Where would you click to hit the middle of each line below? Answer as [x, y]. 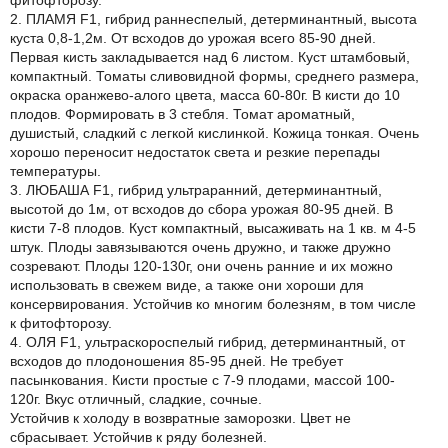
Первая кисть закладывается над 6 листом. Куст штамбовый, [210, 57]
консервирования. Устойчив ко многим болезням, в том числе [213, 304]
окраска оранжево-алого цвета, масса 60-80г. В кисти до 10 [205, 95]
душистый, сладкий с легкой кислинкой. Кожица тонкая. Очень [214, 133]
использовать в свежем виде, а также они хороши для [187, 285]
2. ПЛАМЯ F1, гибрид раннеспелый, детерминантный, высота [213, 19]
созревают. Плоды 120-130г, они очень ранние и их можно [201, 266]
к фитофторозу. [61, 323]
